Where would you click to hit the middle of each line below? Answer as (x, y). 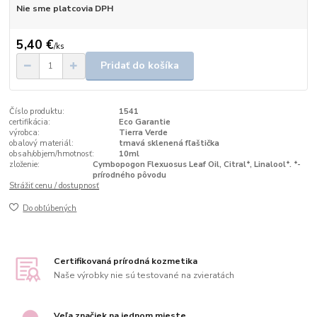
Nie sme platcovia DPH (64, 9)
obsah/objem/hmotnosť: (52, 154)
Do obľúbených (50, 209)
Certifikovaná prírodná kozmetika (126, 261)
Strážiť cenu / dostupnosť (54, 185)
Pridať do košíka (140, 66)
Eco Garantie (144, 122)
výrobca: (25, 132)
